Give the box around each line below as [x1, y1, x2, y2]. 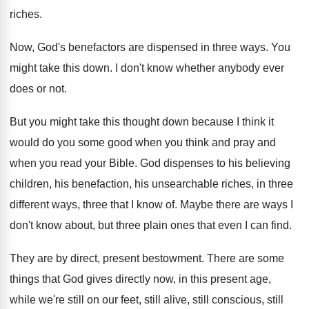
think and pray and [183, 137, 276, 148]
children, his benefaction [10, 178, 129, 190]
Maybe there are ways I [180, 199, 293, 210]
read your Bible [60, 157, 134, 169]
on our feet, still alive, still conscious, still [87, 294, 283, 306]
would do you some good [10, 137, 132, 148]
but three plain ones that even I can [98, 219, 268, 231]
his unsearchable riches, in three [134, 178, 293, 190]
